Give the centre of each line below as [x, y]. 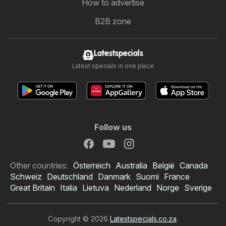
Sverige [198, 187]
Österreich [92, 165]
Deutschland [70, 176]
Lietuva [96, 187]
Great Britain [33, 187]
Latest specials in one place [113, 66]
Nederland [133, 187]
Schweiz [26, 176]
